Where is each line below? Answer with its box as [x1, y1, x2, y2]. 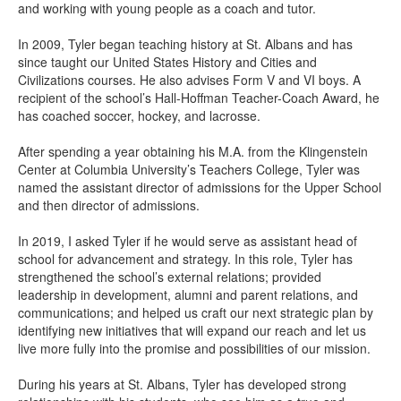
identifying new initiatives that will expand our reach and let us [18, 321, 366, 339]
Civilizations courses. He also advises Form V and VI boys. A [18, 71, 361, 89]
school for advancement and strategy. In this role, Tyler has [18, 250, 353, 268]
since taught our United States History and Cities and [18, 53, 317, 71]
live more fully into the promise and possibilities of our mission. [18, 339, 371, 357]
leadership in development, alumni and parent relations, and [18, 286, 358, 303]
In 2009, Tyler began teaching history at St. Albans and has [18, 35, 353, 53]
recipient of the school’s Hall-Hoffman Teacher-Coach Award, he [18, 89, 380, 107]
